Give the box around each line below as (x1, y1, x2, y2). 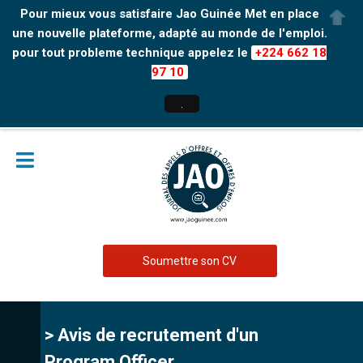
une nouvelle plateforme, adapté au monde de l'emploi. (11, 26, 327, 41)
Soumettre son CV (143, 254, 237, 267)
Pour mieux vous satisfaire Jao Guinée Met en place (19, 6, 319, 21)
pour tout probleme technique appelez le (12, 45, 251, 60)
